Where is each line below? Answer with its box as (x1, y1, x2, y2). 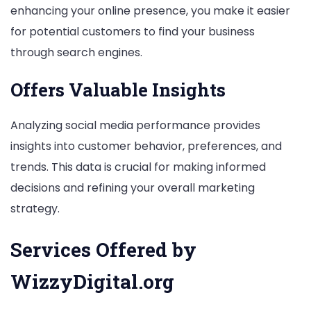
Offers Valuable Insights (10, 77, 226, 101)
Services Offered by (10, 237, 196, 263)
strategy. (10, 200, 60, 217)
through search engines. (10, 44, 142, 60)
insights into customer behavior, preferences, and (10, 137, 282, 154)
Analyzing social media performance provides (10, 117, 260, 133)
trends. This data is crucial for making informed (10, 158, 266, 175)
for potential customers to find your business (10, 23, 255, 40)
